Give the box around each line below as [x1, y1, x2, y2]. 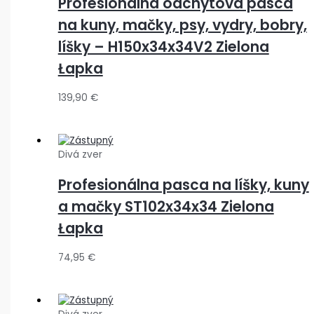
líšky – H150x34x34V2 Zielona [57, 36, 269, 57]
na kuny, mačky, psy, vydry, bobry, [57, 15, 307, 36]
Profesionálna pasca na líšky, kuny [57, 175, 309, 196]
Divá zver [57, 148, 102, 162]
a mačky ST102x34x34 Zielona [57, 196, 274, 217]
